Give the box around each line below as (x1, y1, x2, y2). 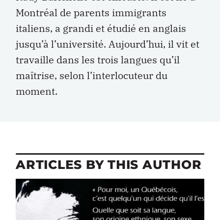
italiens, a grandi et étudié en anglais (16, 22, 186, 35)
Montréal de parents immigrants (16, 6, 166, 19)
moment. (16, 84, 57, 98)
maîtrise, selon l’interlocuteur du (16, 69, 167, 82)
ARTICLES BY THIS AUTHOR (16, 157, 202, 172)
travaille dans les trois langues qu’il (16, 53, 180, 66)
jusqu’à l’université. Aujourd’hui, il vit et (16, 37, 199, 51)
